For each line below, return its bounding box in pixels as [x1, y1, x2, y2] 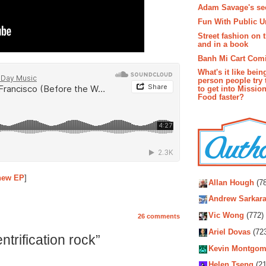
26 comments [138, 213, 180, 220]
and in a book [198, 39, 248, 49]
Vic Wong [208, 211, 244, 220]
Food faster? [198, 93, 244, 102]
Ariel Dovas [208, 227, 251, 237]
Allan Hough [208, 178, 254, 188]
